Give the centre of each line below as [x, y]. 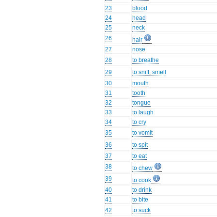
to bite [140, 200]
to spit [140, 145]
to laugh [143, 113]
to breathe [146, 60]
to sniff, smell [149, 72]
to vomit [143, 133]
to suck [142, 210]
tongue [142, 103]
